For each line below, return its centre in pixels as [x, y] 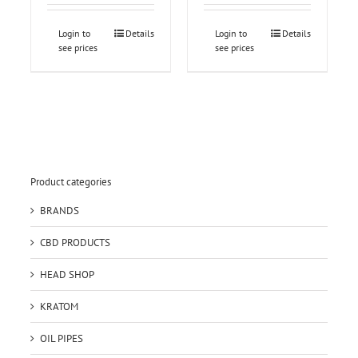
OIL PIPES [61, 339]
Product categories [70, 181]
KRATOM [59, 307]
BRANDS [59, 211]
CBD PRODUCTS [75, 243]
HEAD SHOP [67, 275]
